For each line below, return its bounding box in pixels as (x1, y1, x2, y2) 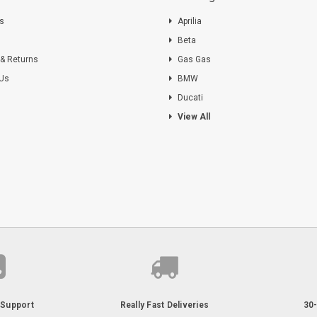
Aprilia (178, 16, 202, 26)
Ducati (178, 92, 203, 103)
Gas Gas (178, 54, 211, 64)
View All (178, 111, 210, 122)
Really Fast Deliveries (120, 299, 209, 310)
